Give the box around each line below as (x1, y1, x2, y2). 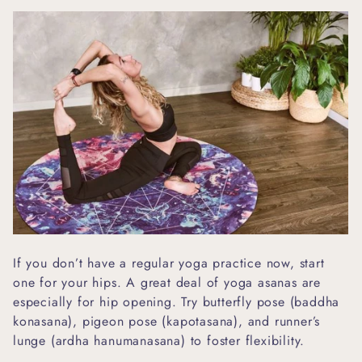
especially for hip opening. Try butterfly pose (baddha (13, 293, 340, 312)
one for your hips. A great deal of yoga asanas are (13, 273, 321, 293)
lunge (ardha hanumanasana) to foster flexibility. (13, 331, 305, 351)
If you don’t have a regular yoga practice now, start (13, 254, 325, 273)
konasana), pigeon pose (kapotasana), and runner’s (13, 312, 321, 331)
